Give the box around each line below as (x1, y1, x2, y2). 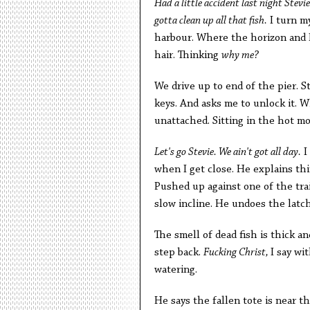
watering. (154, 264, 197, 276)
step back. (154, 247, 203, 259)
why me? (221, 50, 259, 62)
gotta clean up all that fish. (154, 15, 267, 27)
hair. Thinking (154, 50, 221, 62)
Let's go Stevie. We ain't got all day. (154, 147, 301, 158)
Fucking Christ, (203, 247, 271, 259)
